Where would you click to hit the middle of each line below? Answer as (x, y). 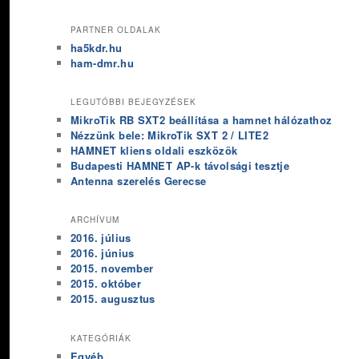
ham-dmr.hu (102, 63)
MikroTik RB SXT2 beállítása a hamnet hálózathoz (202, 119)
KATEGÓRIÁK (101, 338)
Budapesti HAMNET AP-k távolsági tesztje (180, 165)
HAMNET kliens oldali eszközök (154, 150)
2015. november (112, 268)
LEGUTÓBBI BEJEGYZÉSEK (133, 101)
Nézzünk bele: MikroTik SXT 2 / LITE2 (170, 135)
